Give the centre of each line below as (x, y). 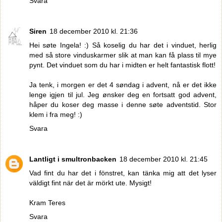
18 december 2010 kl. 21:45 (164, 159)
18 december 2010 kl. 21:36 (94, 31)
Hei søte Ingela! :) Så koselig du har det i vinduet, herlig (123, 45)
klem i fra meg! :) (56, 114)
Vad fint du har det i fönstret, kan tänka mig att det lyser (123, 173)
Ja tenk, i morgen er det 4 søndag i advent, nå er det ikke (123, 84)
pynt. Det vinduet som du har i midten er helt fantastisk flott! (122, 65)
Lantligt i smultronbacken (73, 159)
